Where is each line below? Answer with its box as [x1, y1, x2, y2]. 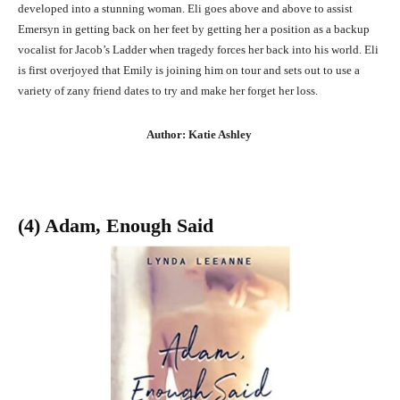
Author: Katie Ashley [146, 127, 254, 141]
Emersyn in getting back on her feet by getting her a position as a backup [18, 21, 370, 36]
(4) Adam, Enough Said [18, 213, 213, 237]
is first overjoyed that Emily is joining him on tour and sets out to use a [18, 62, 360, 77]
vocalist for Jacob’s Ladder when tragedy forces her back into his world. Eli [18, 42, 379, 56]
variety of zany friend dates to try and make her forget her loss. [18, 83, 318, 97]
